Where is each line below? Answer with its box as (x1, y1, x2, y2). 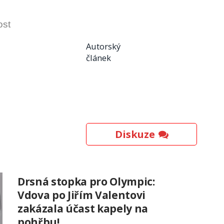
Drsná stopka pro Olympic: (17, 174, 155, 189)
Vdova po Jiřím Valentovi (17, 188, 145, 202)
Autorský (86, 40, 120, 52)
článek (86, 52, 111, 64)
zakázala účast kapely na (17, 201, 148, 216)
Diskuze (114, 127, 155, 141)
